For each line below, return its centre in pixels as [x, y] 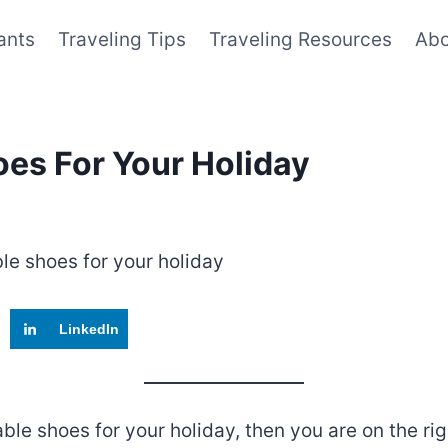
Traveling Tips [122, 39]
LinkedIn [88, 328]
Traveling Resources [300, 39]
